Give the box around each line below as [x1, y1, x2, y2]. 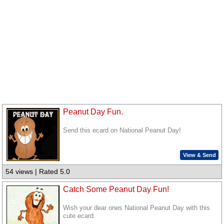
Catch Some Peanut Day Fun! [63, 185, 169, 193]
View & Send [182, 151, 216, 158]
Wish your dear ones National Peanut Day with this [63, 204, 210, 212]
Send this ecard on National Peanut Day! [63, 127, 181, 134]
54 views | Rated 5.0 [5, 167, 70, 176]
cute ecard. [63, 212, 96, 220]
